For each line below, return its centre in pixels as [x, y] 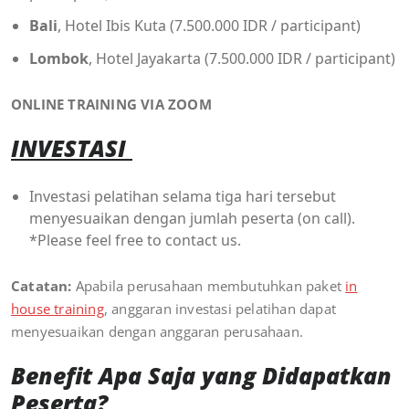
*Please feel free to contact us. [135, 240]
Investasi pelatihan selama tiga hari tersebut [183, 196]
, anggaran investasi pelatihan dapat [220, 308]
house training [58, 308]
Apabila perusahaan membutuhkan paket [209, 285]
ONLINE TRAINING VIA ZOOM [111, 104]
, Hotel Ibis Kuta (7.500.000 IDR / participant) [209, 25]
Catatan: [42, 285]
